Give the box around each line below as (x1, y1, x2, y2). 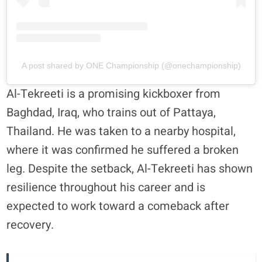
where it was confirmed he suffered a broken (6, 141, 239, 158)
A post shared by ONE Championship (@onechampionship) (21, 60, 241, 70)
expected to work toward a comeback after (6, 197, 230, 215)
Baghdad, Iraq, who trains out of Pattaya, (6, 104, 216, 121)
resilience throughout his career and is (6, 178, 206, 196)
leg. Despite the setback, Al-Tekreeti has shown (6, 160, 253, 177)
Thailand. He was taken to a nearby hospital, (6, 122, 236, 140)
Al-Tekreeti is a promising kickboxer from (6, 85, 221, 102)
